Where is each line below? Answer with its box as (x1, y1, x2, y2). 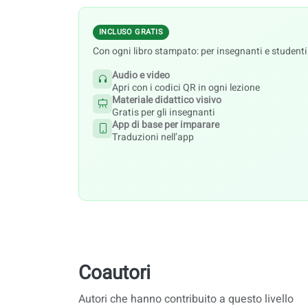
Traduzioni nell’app (112, 129, 194, 144)
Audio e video (112, 67, 170, 82)
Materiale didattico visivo (112, 92, 221, 107)
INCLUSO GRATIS (98, 25, 163, 38)
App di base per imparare (112, 117, 219, 132)
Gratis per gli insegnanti (112, 104, 215, 120)
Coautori (78, 258, 151, 287)
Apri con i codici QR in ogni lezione (112, 80, 260, 95)
